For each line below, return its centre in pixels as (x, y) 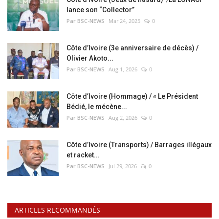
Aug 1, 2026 (123, 69)
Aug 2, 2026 (123, 117)
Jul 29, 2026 (123, 166)
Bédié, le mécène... (97, 106)
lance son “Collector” (100, 10)
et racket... (83, 155)
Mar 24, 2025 (124, 21)
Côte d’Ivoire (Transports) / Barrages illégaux (139, 144)
